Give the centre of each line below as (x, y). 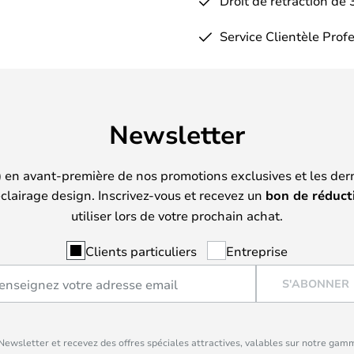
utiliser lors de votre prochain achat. (177, 215)
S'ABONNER (315, 284)
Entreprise (257, 250)
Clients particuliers (141, 250)
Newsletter (177, 134)
